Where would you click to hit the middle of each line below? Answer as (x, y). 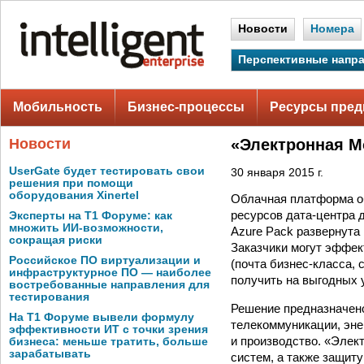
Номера (332, 29)
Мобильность (58, 107)
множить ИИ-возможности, (86, 228)
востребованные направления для (109, 285)
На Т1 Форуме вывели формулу (102, 317)
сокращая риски (56, 240)
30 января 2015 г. (277, 173)
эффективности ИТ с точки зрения (108, 329)
